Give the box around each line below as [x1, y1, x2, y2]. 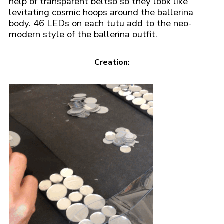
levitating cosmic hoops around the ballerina [9, 6, 193, 19]
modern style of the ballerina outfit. [9, 28, 157, 41]
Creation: [94, 57, 130, 68]
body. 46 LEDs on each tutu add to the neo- [9, 17, 192, 30]
